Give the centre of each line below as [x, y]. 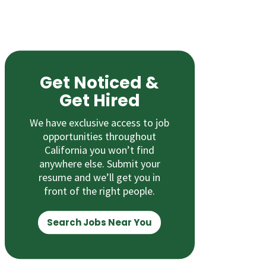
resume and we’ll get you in [100, 178]
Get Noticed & [100, 83]
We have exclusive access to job [100, 123]
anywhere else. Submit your [99, 164]
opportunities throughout [100, 137]
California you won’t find [100, 150]
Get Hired [99, 101]
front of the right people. [100, 191]
